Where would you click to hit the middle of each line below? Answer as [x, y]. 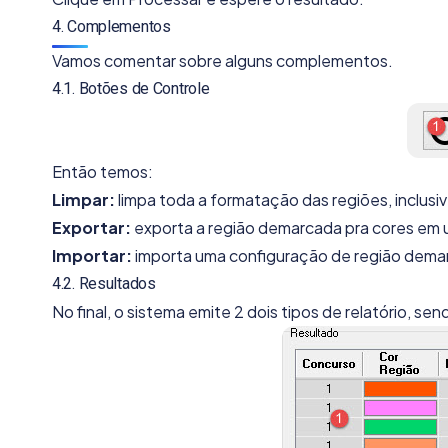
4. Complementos [111, 27]
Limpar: [83, 199]
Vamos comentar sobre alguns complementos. [222, 60]
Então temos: [102, 171]
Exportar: [91, 227]
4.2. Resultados [104, 283]
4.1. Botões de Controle [131, 88]
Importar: [92, 255]
